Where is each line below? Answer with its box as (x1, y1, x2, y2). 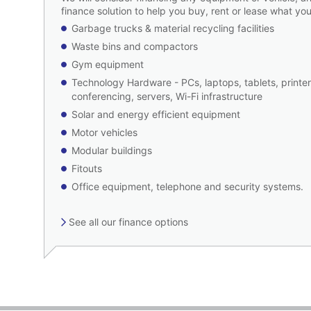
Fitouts (72, 162, 103, 174)
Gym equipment (72, 58, 144, 70)
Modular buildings (72, 144, 153, 156)
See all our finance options (69, 216, 189, 228)
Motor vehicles (72, 126, 138, 138)
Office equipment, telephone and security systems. (72, 180, 304, 192)
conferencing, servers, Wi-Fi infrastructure (72, 90, 263, 102)
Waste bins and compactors (72, 40, 199, 52)
